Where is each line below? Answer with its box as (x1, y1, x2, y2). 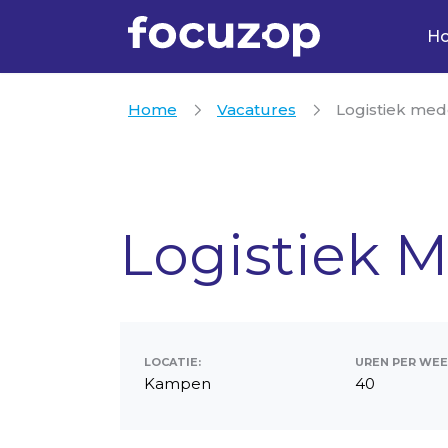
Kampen (144, 374, 211, 393)
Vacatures (217, 100, 296, 119)
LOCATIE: (144, 355, 201, 369)
